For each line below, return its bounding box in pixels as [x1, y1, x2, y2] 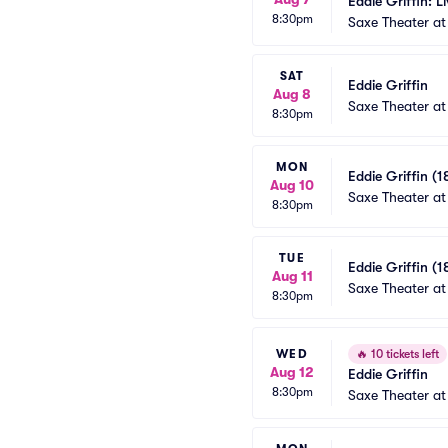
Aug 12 [270, 363, 314, 380]
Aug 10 [270, 177, 314, 193]
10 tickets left [368, 347, 439, 361]
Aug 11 [271, 268, 313, 284]
